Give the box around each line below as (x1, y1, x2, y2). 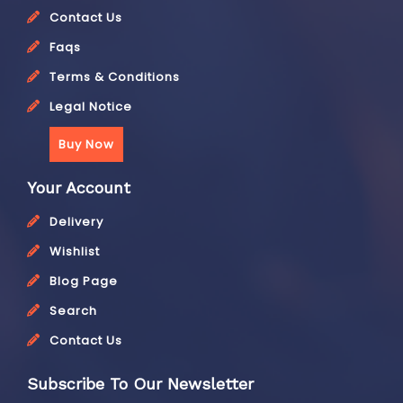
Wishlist (49, 243, 100, 260)
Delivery (49, 213, 103, 230)
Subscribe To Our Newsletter (27, 374, 254, 393)
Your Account (27, 178, 130, 197)
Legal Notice (49, 98, 132, 115)
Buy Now (58, 136, 114, 153)
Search (49, 302, 97, 319)
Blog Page (49, 273, 118, 290)
